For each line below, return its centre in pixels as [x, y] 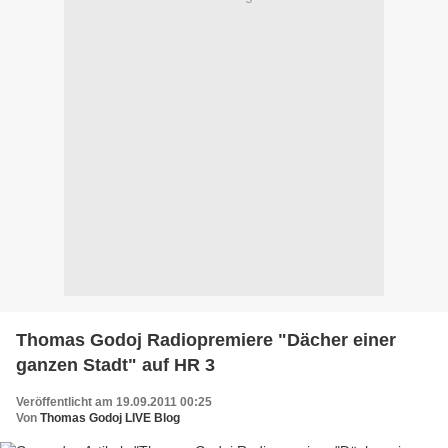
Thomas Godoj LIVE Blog [110, 417]
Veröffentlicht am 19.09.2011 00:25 [114, 401]
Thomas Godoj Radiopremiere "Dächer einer [206, 339]
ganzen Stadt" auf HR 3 [115, 364]
